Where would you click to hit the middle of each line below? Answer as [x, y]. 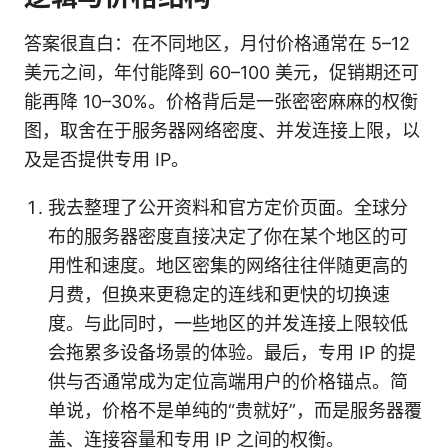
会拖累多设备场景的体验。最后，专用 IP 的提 [232, 353]
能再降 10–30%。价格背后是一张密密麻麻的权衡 [221, 102]
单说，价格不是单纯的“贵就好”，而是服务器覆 [235, 411]
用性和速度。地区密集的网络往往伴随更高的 [228, 266]
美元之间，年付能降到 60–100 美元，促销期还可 [221, 73]
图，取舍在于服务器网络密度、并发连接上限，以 [222, 131]
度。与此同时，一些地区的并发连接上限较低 [228, 324]
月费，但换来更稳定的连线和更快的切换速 [219, 295]
